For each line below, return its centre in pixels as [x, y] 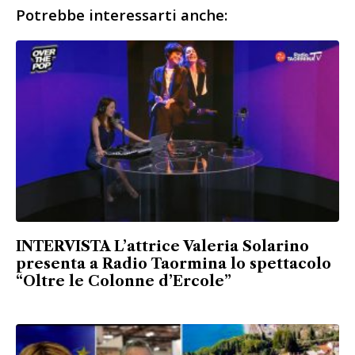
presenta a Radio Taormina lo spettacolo [174, 264]
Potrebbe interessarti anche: [122, 14]
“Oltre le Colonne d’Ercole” [124, 282]
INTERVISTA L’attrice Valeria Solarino [162, 247]
